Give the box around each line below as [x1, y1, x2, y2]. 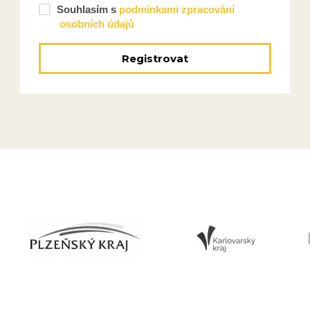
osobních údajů [59, 18, 134, 30]
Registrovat [122, 51, 188, 65]
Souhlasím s [56, 3, 119, 16]
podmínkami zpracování [118, 3, 235, 16]
